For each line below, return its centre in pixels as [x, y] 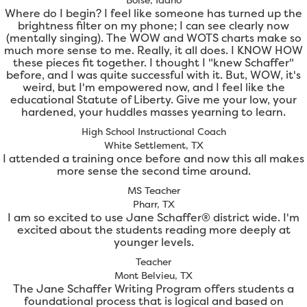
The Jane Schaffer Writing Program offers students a [153, 289]
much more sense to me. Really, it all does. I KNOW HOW [153, 50]
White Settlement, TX [153, 145]
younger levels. [153, 242]
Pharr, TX [153, 204]
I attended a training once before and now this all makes [153, 159]
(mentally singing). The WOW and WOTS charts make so [153, 38]
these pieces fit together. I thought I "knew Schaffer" [153, 63]
